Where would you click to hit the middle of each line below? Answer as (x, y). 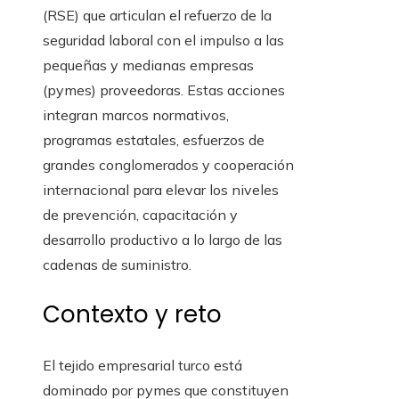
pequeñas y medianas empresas (148, 65)
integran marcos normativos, (136, 115)
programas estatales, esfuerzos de (154, 140)
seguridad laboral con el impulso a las (163, 41)
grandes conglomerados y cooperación (168, 165)
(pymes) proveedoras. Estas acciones (164, 90)
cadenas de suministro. (117, 265)
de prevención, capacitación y (140, 215)
